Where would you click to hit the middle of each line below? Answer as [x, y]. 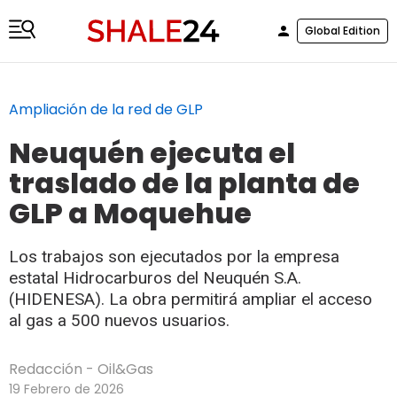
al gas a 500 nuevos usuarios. [119, 320]
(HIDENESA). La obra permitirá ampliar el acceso [191, 299]
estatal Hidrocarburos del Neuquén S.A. [155, 277]
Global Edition [343, 30]
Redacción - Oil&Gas [81, 369]
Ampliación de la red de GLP [106, 109]
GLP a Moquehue [130, 213]
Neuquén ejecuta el [152, 152]
